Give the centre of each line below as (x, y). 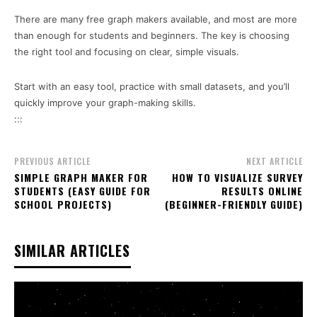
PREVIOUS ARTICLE (52, 161)
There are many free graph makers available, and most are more (156, 19)
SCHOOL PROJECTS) (63, 204)
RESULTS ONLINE (262, 191)
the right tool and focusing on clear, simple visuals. (127, 52)
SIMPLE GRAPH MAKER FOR (81, 177)
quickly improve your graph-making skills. (105, 103)
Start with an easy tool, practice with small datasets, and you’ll (152, 86)
